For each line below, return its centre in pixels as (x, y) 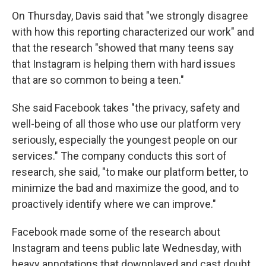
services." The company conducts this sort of (119, 156)
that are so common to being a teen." (98, 80)
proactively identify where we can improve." (114, 204)
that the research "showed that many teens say (123, 48)
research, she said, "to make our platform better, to (130, 172)
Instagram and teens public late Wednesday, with (127, 248)
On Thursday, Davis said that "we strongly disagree (130, 16)
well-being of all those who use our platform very (126, 124)
